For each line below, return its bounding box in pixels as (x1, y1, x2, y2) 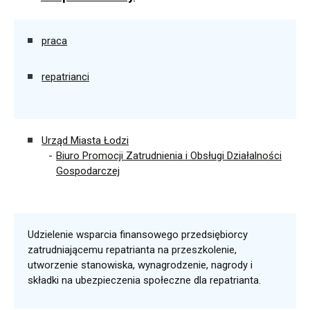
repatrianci (42, 71, 89, 83)
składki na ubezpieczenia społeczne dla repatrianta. (28, 274, 261, 286)
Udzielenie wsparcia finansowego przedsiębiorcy (28, 228, 248, 241)
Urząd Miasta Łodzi (42, 134, 129, 147)
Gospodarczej (56, 165, 120, 177)
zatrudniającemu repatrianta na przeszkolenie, (28, 244, 237, 256)
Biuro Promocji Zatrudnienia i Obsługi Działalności (56, 149, 282, 162)
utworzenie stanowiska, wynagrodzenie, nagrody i (28, 259, 253, 271)
